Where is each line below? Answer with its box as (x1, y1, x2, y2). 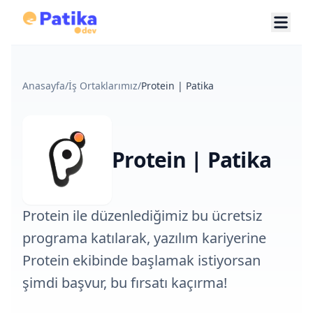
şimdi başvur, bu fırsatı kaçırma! (22, 273, 227, 292)
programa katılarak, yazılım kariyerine (22, 228, 266, 247)
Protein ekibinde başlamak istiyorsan (22, 251, 261, 270)
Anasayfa (22, 79, 65, 92)
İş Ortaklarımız (68, 79, 138, 92)
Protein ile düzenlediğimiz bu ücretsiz (22, 206, 262, 225)
